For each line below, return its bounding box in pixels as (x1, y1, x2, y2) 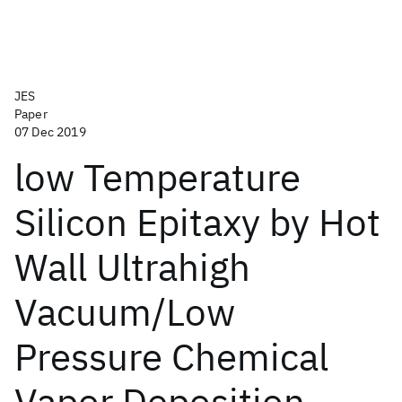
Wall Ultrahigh (14, 242, 250, 292)
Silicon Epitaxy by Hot (14, 197, 380, 247)
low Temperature (14, 153, 301, 202)
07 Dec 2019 (14, 124, 86, 140)
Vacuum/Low (14, 287, 235, 336)
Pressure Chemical (14, 332, 328, 381)
